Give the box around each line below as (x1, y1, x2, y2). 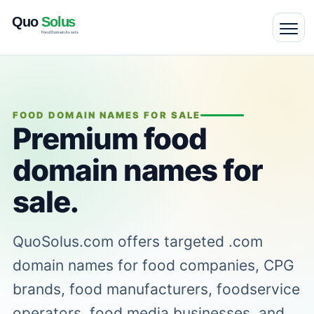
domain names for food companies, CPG (12, 257, 294, 274)
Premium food (12, 121, 207, 156)
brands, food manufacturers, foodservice (12, 280, 300, 298)
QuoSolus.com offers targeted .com (12, 233, 263, 250)
